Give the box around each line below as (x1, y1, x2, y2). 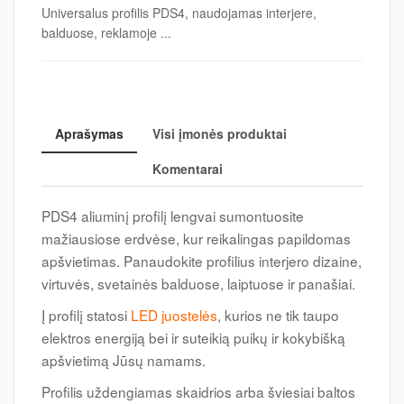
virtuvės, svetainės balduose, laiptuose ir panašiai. (41, 273, 355, 293)
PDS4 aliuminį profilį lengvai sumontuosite (41, 206, 304, 225)
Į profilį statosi (41, 305, 131, 325)
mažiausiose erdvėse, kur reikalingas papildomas (41, 228, 351, 248)
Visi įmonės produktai (152, 124, 287, 142)
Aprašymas (55, 124, 124, 142)
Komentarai (152, 160, 223, 178)
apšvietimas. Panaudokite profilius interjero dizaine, (41, 251, 362, 271)
